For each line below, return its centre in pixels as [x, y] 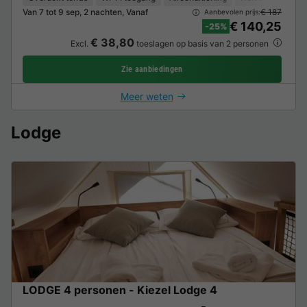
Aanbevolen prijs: [231, 12]
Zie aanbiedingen [152, 69]
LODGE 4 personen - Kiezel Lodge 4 [120, 290]
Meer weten [147, 96]
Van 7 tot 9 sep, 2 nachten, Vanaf [85, 12]
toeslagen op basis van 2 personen [202, 43]
